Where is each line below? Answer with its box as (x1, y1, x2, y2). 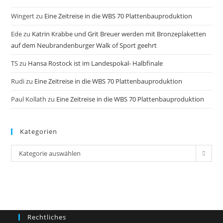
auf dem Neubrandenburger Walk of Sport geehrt (11, 40, 157, 50)
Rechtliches (27, 212, 67, 222)
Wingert (11, 11, 35, 20)
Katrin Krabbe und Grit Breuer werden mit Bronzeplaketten (32, 29, 207, 38)
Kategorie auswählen (19, 148, 81, 158)
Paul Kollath (11, 94, 47, 104)
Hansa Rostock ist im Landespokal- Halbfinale (28, 58, 163, 68)
